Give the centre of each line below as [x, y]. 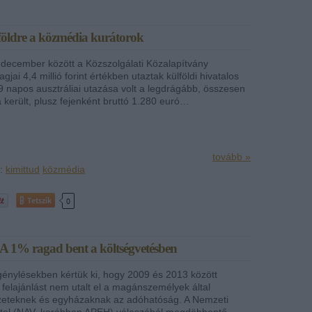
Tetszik [39, 200]
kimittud [23, 169]
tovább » [232, 156]
